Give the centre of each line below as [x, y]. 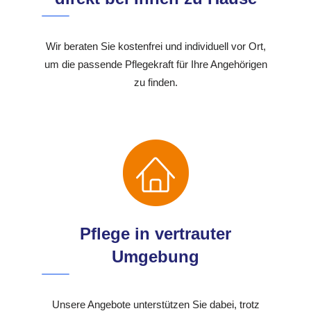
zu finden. [155, 83]
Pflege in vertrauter [155, 234]
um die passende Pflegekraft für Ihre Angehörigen [155, 65]
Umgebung [155, 257]
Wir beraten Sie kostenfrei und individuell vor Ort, [155, 47]
